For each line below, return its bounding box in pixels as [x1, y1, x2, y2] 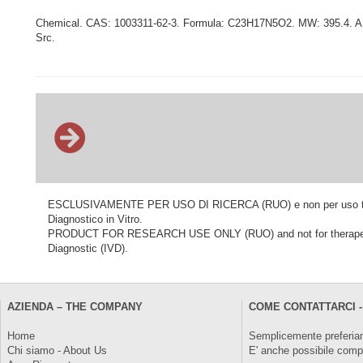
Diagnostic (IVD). [48, 242, 128, 254]
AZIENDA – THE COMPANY [7, 301, 143, 313]
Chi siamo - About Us [7, 344, 107, 357]
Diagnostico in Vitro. [48, 213, 143, 225]
